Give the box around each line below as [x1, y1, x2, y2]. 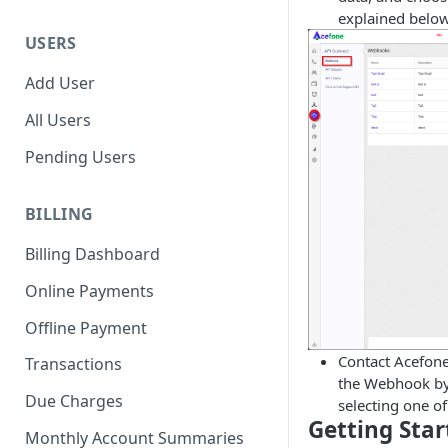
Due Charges [25, 390, 123, 413]
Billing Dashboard [25, 243, 160, 266]
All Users [25, 108, 91, 131]
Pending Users [25, 145, 136, 168]
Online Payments [25, 280, 154, 303]
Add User [25, 72, 95, 95]
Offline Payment [25, 316, 147, 339]
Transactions [25, 353, 122, 376]
